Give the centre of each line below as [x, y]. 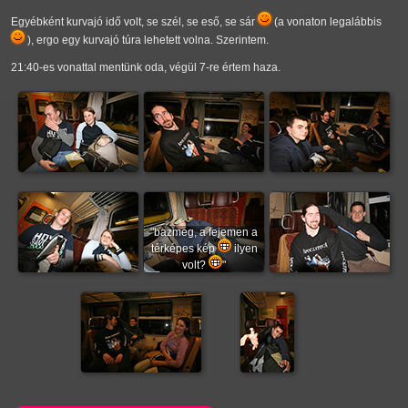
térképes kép [184, 249]
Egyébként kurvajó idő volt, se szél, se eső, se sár [134, 22]
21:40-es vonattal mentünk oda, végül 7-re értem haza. [146, 68]
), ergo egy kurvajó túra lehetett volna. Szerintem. [147, 41]
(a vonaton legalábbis [326, 22]
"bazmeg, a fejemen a [204, 233]
